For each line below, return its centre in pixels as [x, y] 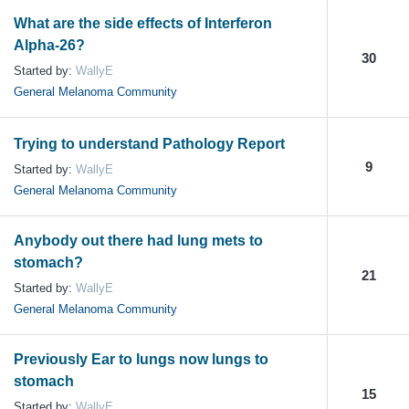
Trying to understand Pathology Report [149, 143]
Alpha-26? [49, 45]
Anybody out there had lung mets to [138, 240]
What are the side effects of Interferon [143, 23]
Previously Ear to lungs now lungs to [141, 359]
